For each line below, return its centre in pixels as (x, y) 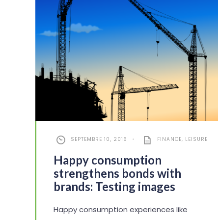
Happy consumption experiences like (121, 210)
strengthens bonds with (117, 173)
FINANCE (169, 139)
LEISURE (196, 139)
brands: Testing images (114, 187)
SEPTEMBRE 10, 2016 (99, 139)
